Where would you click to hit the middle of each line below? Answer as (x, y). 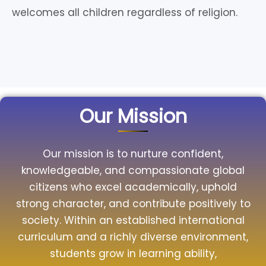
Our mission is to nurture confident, (133, 154)
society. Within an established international (133, 220)
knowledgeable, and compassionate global (133, 170)
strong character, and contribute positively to (133, 204)
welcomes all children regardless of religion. (125, 12)
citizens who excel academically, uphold (133, 187)
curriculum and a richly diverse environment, (133, 237)
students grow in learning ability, (133, 254)
